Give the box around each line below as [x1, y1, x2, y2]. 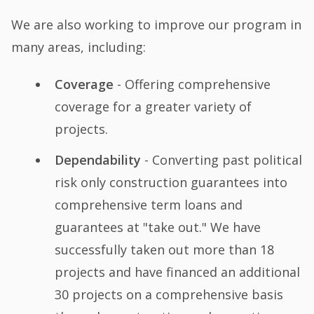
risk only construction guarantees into [54, 173, 287, 191]
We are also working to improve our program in [11, 15, 302, 33]
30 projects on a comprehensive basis [54, 285, 283, 303]
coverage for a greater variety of [54, 98, 252, 116]
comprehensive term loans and [54, 196, 243, 213]
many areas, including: [11, 38, 146, 55]
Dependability [54, 151, 141, 168]
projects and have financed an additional [54, 263, 300, 280]
